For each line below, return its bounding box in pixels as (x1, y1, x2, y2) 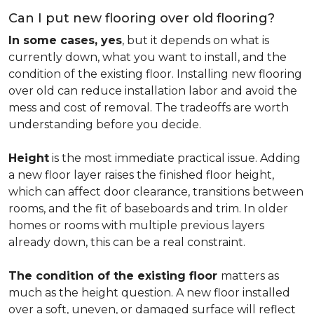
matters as (221, 269, 279, 282)
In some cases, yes (8, 34, 122, 47)
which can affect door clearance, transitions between (8, 185, 303, 198)
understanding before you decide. (8, 118, 201, 131)
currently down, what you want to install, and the (8, 50, 287, 64)
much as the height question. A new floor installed (8, 286, 290, 299)
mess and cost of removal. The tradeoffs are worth (8, 101, 289, 114)
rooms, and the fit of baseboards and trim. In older (8, 202, 288, 215)
